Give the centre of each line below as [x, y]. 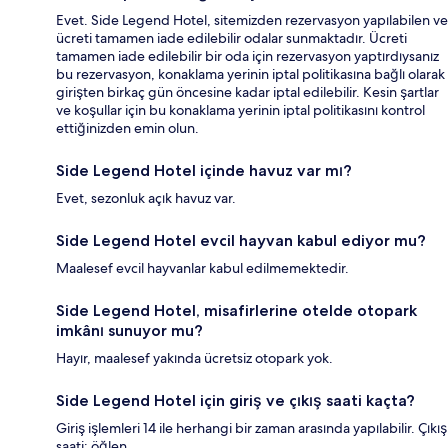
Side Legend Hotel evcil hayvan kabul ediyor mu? [241, 241]
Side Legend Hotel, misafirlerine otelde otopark [236, 311]
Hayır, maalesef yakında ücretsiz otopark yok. [194, 358]
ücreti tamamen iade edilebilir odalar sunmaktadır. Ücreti [231, 38]
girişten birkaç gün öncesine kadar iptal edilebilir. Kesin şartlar [247, 92]
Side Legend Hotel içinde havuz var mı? [204, 171]
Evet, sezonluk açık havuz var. [146, 198]
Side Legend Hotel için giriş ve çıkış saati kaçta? [235, 401]
